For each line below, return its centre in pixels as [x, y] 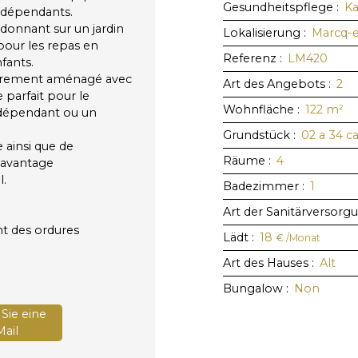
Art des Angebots [274, 84]
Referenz [250, 58]
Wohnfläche [259, 109]
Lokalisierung [262, 32]
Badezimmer [261, 186]
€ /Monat [298, 237]
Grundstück [257, 135]
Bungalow [253, 288]
